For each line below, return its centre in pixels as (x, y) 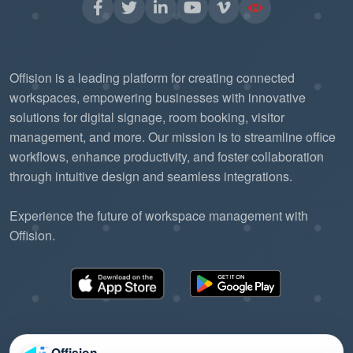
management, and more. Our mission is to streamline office (173, 137)
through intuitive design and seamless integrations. (151, 176)
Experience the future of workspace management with (159, 216)
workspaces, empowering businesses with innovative (158, 98)
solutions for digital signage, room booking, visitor (147, 117)
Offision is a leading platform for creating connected (152, 78)
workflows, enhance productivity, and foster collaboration (167, 157)
